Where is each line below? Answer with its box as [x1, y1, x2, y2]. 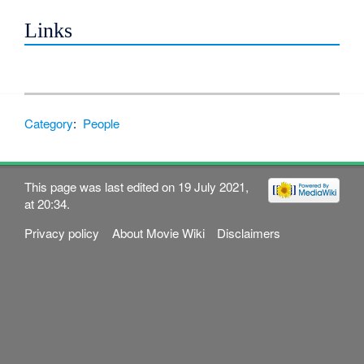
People [83, 114, 120, 132]
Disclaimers [216, 223, 280, 241]
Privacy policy [24, 223, 100, 241]
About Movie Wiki [111, 223, 205, 241]
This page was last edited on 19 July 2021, [24, 177, 249, 195]
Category [24, 114, 74, 132]
